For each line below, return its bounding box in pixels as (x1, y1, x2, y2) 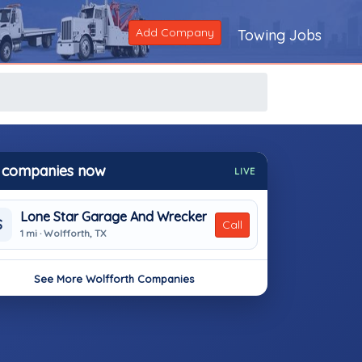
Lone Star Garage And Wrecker (20, 208, 207, 225)
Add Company (136, 25, 214, 40)
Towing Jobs (238, 26, 322, 44)
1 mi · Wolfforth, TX (20, 226, 106, 239)
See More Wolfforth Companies (34, 272, 194, 285)
